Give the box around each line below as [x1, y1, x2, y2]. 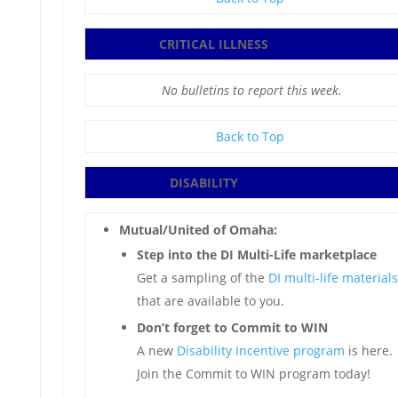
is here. [344, 342, 393, 359]
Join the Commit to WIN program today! [136, 365, 370, 382]
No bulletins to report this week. [162, 82, 343, 99]
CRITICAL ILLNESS [158, 36, 268, 52]
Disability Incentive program [176, 342, 345, 359]
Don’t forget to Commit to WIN [136, 319, 328, 336]
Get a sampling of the [136, 269, 268, 286]
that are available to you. [136, 292, 284, 309]
